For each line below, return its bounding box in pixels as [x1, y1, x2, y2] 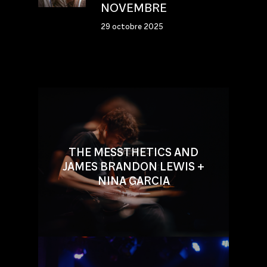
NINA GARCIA [97, 173, 170, 189]
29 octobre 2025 [101, 21, 163, 32]
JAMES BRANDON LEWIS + [63, 159, 204, 175]
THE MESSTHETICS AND [69, 145, 198, 160]
